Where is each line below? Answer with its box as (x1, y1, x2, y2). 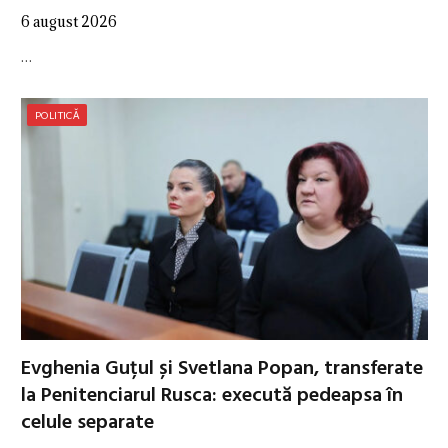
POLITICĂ (35, 108, 80, 121)
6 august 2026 (21, 11, 117, 31)
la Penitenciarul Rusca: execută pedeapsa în (21, 380, 403, 413)
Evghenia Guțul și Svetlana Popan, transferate (21, 353, 423, 386)
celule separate (21, 407, 154, 440)
